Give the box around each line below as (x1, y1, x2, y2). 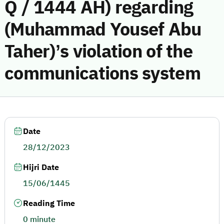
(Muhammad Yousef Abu (4, 16, 201, 43)
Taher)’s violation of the (4, 38, 192, 65)
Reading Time (23, 197, 75, 209)
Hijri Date (23, 161, 59, 173)
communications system (4, 60, 200, 87)
